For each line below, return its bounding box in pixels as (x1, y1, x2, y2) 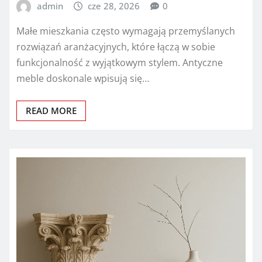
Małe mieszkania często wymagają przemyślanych (16, 25, 235, 38)
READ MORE (26, 105, 77, 117)
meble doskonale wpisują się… (16, 72, 149, 85)
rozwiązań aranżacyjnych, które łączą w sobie (16, 40, 215, 54)
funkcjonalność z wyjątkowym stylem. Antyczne (16, 56, 223, 70)
